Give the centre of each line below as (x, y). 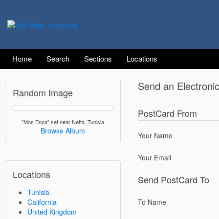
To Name (152, 202)
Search (58, 58)
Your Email (154, 157)
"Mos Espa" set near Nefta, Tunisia (63, 122)
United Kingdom (52, 212)
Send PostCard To (173, 179)
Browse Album (63, 131)
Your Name (155, 135)
